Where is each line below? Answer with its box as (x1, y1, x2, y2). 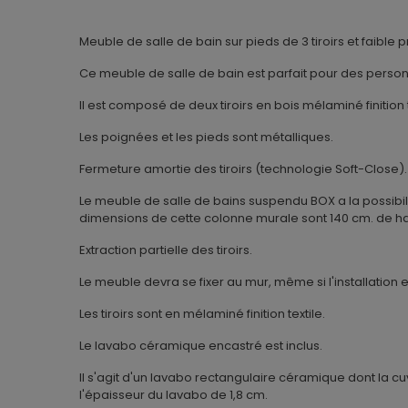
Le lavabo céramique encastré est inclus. (79, 337, 322, 355)
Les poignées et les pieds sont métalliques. (79, 128, 336, 147)
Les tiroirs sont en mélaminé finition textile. (79, 305, 325, 323)
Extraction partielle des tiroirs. (79, 241, 252, 260)
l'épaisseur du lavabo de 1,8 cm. (79, 386, 268, 404)
